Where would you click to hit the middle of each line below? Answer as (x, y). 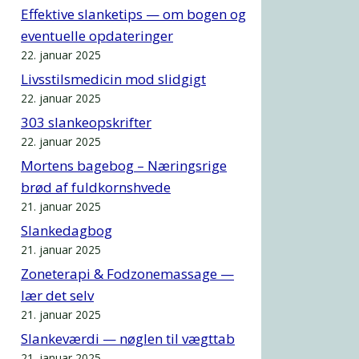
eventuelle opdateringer (97, 35)
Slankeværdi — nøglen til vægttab (128, 338)
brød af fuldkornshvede (96, 187)
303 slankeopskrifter (86, 122)
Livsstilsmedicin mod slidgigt (113, 79)
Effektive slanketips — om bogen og (133, 14)
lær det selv (57, 295)
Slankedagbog (67, 230)
